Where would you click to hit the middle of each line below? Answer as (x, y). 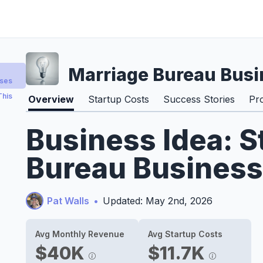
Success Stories (199, 99)
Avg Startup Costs (185, 234)
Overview (51, 99)
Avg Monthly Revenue (80, 234)
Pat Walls (68, 201)
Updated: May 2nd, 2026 (158, 201)
